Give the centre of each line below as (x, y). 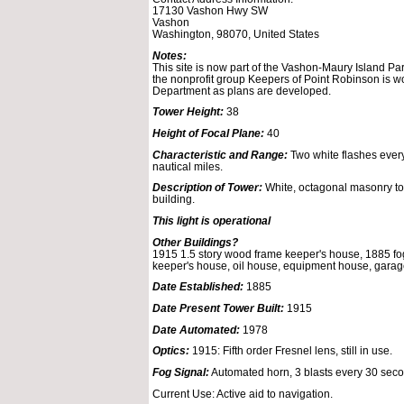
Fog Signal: (181, 372)
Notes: (170, 55)
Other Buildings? (195, 242)
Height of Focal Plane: (208, 133)
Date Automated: (196, 329)
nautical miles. (188, 166)
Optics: (171, 351)
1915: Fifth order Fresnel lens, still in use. (291, 351)
